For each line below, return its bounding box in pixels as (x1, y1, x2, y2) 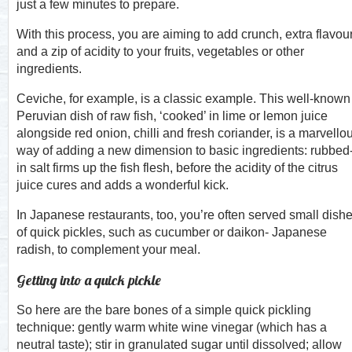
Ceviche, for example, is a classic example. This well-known (16, 92, 350, 105)
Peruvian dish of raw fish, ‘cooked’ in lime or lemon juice (16, 109, 328, 123)
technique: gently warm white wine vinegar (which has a (16, 321, 327, 334)
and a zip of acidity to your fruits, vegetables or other (16, 45, 304, 58)
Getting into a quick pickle (16, 271, 161, 289)
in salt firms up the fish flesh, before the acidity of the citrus (16, 161, 338, 174)
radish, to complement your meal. (16, 243, 200, 256)
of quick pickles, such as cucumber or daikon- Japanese (16, 225, 327, 239)
